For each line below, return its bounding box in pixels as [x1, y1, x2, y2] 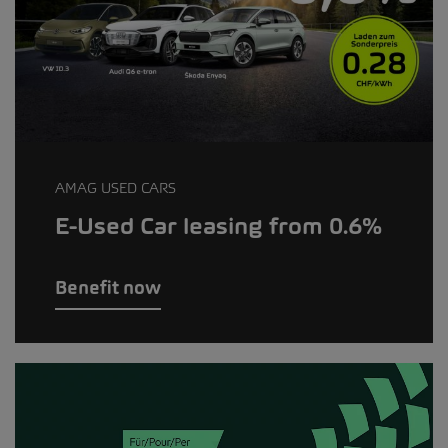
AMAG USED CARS [55, 178, 176, 198]
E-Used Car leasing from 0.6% [55, 212, 382, 241]
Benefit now [55, 276, 161, 300]
